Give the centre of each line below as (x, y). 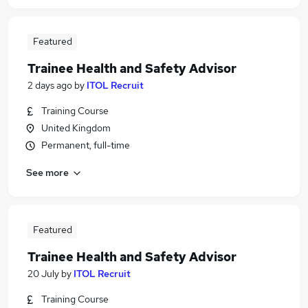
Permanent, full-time (86, 145)
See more (47, 172)
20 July (43, 274)
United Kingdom (76, 128)
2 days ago (50, 85)
